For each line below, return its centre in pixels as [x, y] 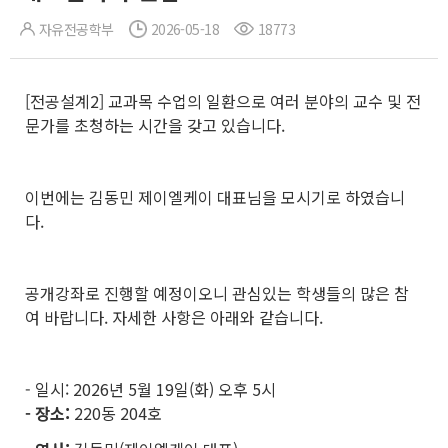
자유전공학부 [76, 29]
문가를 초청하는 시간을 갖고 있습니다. [155, 125]
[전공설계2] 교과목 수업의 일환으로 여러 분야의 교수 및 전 [223, 101]
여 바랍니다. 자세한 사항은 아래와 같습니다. [174, 317]
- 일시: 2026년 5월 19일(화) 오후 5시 [150, 389]
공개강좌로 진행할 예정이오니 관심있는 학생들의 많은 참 [217, 293]
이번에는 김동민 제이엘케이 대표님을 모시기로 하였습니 [215, 197]
